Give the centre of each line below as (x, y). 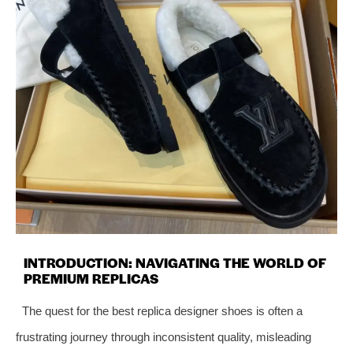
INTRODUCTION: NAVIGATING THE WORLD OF (175, 262)
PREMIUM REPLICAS (91, 278)
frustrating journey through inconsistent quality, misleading (163, 336)
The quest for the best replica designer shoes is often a (162, 310)
